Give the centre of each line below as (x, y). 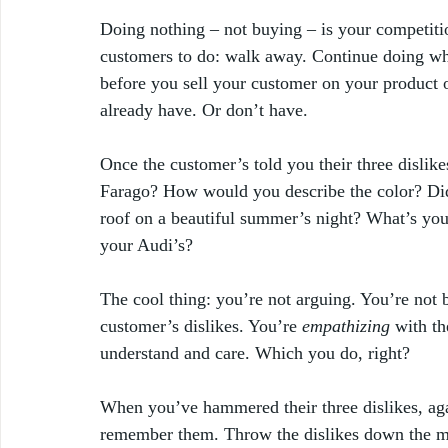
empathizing (346, 326)
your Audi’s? (146, 245)
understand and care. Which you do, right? (257, 353)
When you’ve (149, 407)
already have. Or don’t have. (206, 110)
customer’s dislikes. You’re (201, 326)
